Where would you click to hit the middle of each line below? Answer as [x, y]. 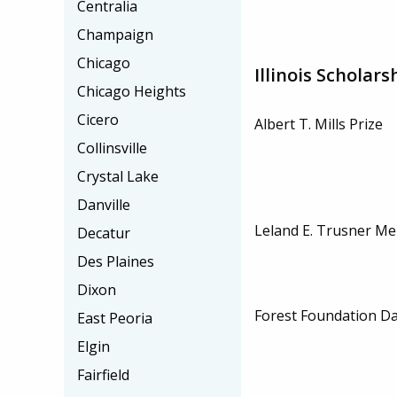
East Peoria [115, 318]
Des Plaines [116, 261]
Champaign [115, 35]
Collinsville [112, 148]
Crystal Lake [118, 176]
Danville [104, 205]
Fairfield [103, 375]
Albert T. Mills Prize [319, 124]
